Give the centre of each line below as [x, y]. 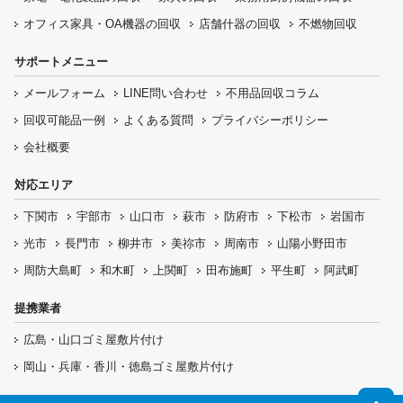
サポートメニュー [61, 62]
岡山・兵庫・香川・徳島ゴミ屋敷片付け [129, 367]
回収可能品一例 [64, 121]
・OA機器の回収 [137, 24]
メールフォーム [64, 94]
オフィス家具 [58, 24]
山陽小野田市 [312, 244]
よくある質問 [158, 121]
